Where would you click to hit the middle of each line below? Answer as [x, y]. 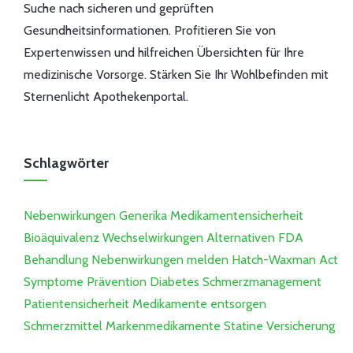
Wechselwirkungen [153, 238]
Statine [243, 326]
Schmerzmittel [63, 326]
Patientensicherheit [76, 304]
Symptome [54, 282]
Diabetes [175, 282]
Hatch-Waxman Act [285, 260]
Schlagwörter [66, 163]
